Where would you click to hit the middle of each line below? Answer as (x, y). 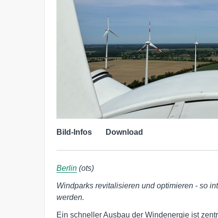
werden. (70, 197)
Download (124, 132)
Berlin (67, 168)
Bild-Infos (74, 132)
